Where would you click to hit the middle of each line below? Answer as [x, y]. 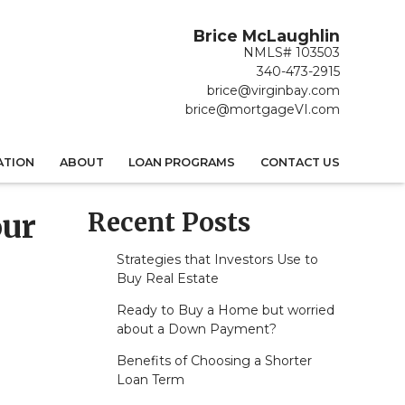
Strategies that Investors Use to [217, 260]
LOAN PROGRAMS [182, 162]
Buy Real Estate [167, 279]
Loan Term [150, 380]
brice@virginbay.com [273, 90]
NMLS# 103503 [292, 52]
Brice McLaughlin [267, 36]
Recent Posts [169, 223]
